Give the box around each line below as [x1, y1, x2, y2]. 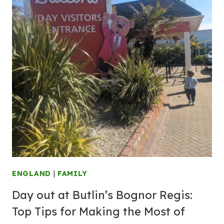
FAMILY [57, 169, 87, 178]
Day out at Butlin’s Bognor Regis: [12, 188, 192, 202]
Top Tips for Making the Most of [12, 204, 185, 218]
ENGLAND [12, 169, 51, 178]
